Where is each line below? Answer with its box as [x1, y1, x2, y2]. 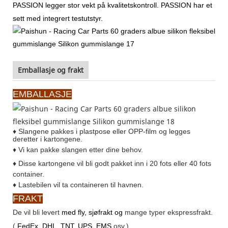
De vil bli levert [13, 208, 62, 216]
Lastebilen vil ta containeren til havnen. [16, 180, 144, 189]
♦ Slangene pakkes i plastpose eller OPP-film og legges [13, 127, 190, 135]
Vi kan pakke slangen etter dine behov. [16, 145, 143, 154]
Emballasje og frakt [18, 65, 83, 75]
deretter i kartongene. [13, 134, 82, 143]
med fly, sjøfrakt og [62, 208, 123, 216]
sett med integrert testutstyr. [13, 14, 103, 22]
